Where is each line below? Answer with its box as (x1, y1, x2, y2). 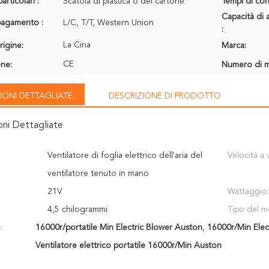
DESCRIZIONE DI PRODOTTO (109, 92, 221, 100)
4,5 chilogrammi (47, 205, 107, 214)
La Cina (63, 41, 91, 49)
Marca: (222, 41, 246, 50)
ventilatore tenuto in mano (47, 169, 149, 178)
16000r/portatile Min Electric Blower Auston (35, 223, 202, 232)
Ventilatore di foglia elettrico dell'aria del (47, 151, 202, 160)
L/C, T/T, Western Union (63, 19, 154, 27)
